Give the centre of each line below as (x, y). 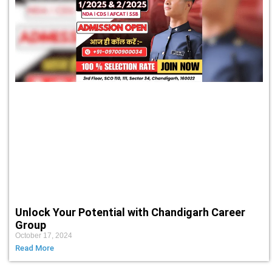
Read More (35, 248)
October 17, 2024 (44, 235)
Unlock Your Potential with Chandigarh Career (130, 212)
